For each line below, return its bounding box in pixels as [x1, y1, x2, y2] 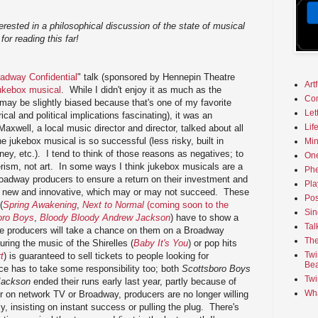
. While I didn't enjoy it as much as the [61, 84, 221, 95]
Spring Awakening [3, 199, 77, 210]
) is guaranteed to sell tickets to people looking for [4, 250, 209, 261]
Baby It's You [133, 237, 188, 248]
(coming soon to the [144, 199, 229, 210]
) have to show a [170, 212, 238, 223]
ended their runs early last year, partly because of [31, 275, 236, 287]
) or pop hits [188, 237, 237, 248]
